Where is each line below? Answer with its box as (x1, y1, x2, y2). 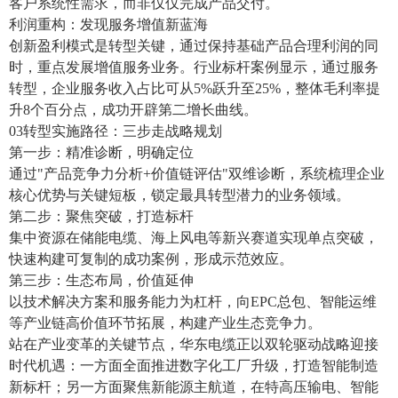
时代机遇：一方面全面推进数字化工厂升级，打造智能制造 (9, 358, 378, 374)
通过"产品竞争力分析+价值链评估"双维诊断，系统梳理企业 (9, 166, 385, 182)
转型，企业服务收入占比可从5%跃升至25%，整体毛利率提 (9, 81, 380, 97)
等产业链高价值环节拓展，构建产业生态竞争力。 (9, 315, 322, 331)
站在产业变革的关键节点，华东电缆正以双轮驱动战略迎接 (9, 337, 378, 353)
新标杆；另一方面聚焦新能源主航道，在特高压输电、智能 (9, 379, 378, 395)
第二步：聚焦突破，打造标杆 (9, 209, 194, 225)
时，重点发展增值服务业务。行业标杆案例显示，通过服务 (9, 60, 378, 76)
